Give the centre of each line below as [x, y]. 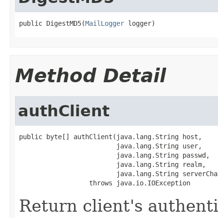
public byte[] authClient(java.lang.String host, [110, 136]
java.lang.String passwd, [114, 155]
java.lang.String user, [110, 146]
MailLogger [105, 23]
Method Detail [91, 75]
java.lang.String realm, [112, 164]
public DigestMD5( [52, 23]
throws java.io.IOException [105, 183]
